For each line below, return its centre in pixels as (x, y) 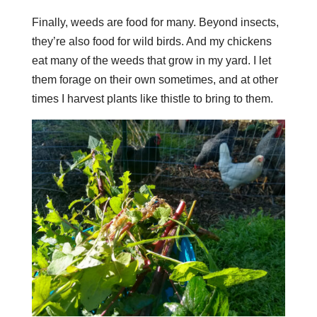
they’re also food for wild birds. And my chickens (151, 41)
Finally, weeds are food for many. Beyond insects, (155, 22)
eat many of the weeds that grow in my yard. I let (151, 60)
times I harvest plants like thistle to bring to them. (152, 98)
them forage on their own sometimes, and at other (155, 79)
